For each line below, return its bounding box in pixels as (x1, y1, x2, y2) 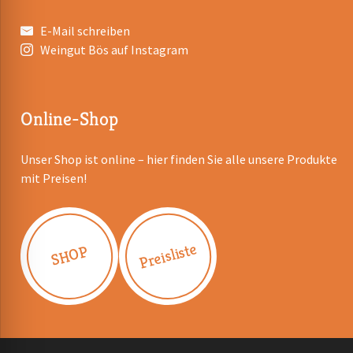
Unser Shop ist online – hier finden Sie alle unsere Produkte (20, 151, 338, 168)
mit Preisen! (20, 170, 87, 187)
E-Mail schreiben (40, 23, 131, 39)
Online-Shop (20, 107, 119, 132)
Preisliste (137, 239, 199, 274)
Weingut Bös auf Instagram (40, 42, 189, 58)
